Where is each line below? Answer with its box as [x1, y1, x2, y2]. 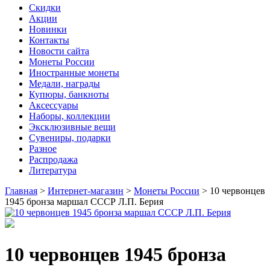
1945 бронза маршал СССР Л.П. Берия [5, 196, 163, 207]
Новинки [29, 24, 67, 35]
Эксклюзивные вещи [29, 122, 116, 133]
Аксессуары [29, 100, 78, 111]
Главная [5, 186, 37, 196]
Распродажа [29, 154, 78, 165]
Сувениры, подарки [29, 133, 111, 143]
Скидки [29, 2, 61, 13]
